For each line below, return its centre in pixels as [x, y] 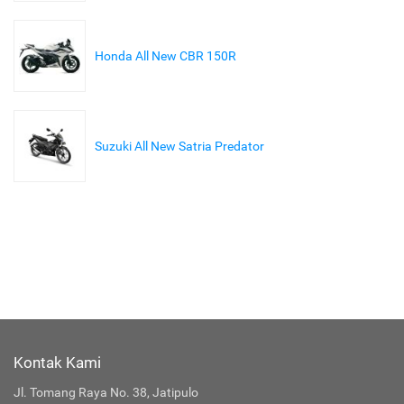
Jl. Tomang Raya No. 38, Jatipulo [106, 393]
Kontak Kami [57, 363]
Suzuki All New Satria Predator [179, 147]
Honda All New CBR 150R [165, 56]
